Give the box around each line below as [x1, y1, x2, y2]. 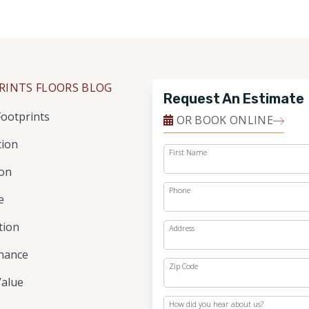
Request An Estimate [163, 90, 304, 107]
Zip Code [168, 261, 198, 271]
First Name [168, 147, 207, 157]
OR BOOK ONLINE [173, 112, 274, 128]
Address [168, 223, 195, 233]
